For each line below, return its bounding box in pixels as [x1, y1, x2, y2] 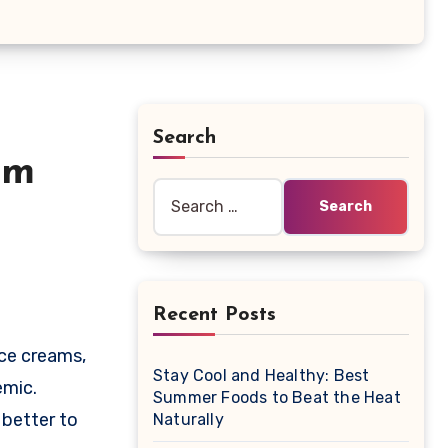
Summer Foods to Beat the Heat [153, 388, 401, 407]
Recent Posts [153, 305, 276, 325]
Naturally [153, 410, 224, 429]
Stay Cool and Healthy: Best [153, 366, 370, 385]
